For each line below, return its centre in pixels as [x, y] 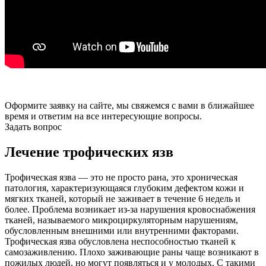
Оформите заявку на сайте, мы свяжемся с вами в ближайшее [129, 105]
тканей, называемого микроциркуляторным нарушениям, [121, 220]
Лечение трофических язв [89, 152]
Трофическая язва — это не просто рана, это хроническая [121, 177]
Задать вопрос [33, 126]
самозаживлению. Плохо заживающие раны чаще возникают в [132, 252]
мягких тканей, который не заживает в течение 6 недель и [123, 198]
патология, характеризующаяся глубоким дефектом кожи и [124, 188]
